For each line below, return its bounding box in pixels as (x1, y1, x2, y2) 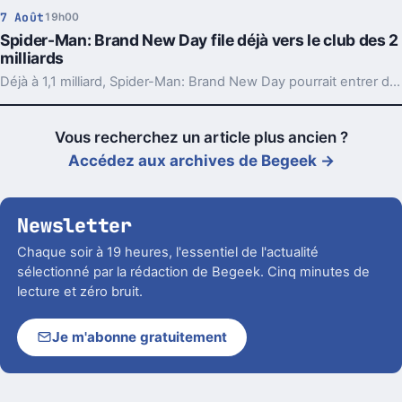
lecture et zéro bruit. (17, 283, 144, 300)
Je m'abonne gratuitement (52, 328, 228, 346)
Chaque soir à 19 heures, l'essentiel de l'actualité (17, 243, 319, 260)
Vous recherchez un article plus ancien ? (54, 128, 348, 147)
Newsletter (17, 213, 133, 239)
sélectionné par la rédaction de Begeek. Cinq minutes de (17, 263, 371, 280)
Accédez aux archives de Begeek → (67, 152, 335, 170)
